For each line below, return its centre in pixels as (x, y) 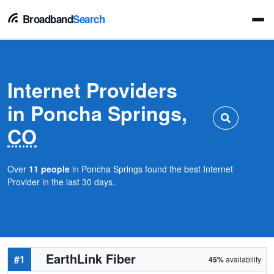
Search (89, 19)
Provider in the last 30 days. (61, 182)
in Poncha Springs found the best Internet (151, 169)
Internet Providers (92, 90)
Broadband (46, 19)
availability (243, 259)
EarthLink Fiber (91, 258)
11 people (49, 169)
